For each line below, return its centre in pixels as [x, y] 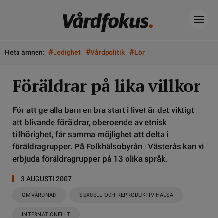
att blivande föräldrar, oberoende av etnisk [90, 122]
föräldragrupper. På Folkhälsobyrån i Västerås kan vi [108, 146]
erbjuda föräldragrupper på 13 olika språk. [90, 159]
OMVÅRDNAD [39, 195]
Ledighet [67, 52]
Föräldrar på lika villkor [107, 86]
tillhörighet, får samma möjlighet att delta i [90, 134]
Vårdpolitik [108, 52]
